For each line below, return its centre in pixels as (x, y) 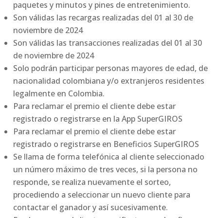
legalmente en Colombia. (59, 94)
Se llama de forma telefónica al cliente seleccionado (109, 157)
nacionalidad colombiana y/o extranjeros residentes (109, 81)
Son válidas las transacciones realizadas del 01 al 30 (108, 43)
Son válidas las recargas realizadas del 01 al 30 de (103, 18)
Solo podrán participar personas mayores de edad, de (111, 68)
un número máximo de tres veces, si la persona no (106, 170)
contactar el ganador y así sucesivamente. (91, 208)
